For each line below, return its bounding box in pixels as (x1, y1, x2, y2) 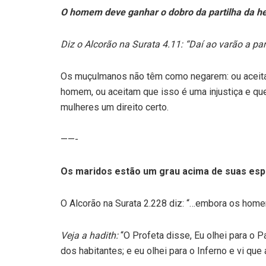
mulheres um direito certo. (61, 102, 169, 113)
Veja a (61, 230, 89, 242)
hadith (89, 230, 116, 242)
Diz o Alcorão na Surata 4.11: (61, 39, 185, 50)
